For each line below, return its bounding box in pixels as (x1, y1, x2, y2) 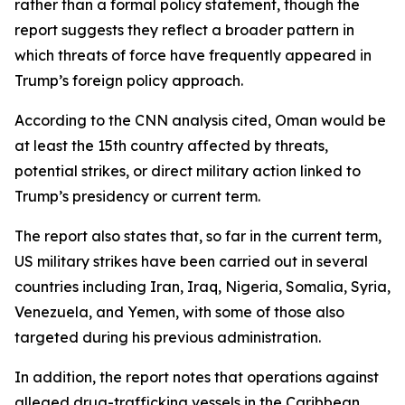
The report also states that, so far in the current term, (14, 227, 381, 245)
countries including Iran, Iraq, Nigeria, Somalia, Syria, (14, 278, 391, 296)
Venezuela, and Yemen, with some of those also (14, 303, 344, 321)
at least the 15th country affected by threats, (14, 137, 328, 155)
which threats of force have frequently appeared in (14, 46, 372, 64)
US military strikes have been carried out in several (14, 252, 368, 270)
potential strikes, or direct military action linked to (14, 162, 361, 180)
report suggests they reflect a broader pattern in (14, 21, 354, 39)
